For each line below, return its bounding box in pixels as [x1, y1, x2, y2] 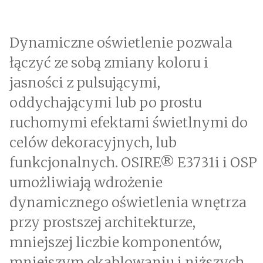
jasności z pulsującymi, [9, 74, 160, 92]
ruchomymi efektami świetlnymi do [9, 114, 248, 131]
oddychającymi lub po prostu [9, 94, 202, 112]
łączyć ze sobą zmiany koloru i [9, 54, 208, 72]
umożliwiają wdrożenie [9, 174, 163, 191]
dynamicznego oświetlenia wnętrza [9, 194, 247, 211]
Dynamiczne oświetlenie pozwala [9, 34, 232, 52]
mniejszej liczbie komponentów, [9, 234, 222, 251]
